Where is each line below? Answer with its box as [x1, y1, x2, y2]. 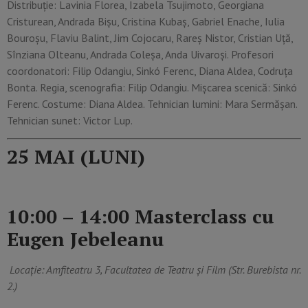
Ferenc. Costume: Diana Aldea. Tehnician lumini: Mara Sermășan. [7, 96, 297, 111]
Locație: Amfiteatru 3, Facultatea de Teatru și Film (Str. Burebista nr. [7, 263, 300, 277]
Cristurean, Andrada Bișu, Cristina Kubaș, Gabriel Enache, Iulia [7, 14, 285, 28]
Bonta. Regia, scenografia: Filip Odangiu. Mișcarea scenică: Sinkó [7, 80, 297, 94]
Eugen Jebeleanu [7, 226, 164, 252]
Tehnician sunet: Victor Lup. [7, 113, 133, 127]
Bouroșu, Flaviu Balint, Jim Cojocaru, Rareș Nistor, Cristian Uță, [7, 30, 293, 45]
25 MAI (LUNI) [7, 144, 145, 170]
